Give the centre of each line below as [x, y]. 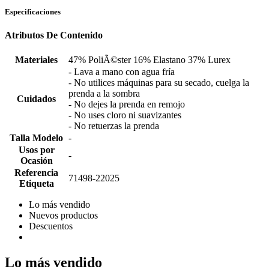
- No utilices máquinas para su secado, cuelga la [159, 82]
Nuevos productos [63, 215]
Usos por [36, 150]
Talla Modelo [36, 138]
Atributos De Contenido [54, 35]
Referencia [36, 172]
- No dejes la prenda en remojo [127, 104]
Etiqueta [36, 183]
